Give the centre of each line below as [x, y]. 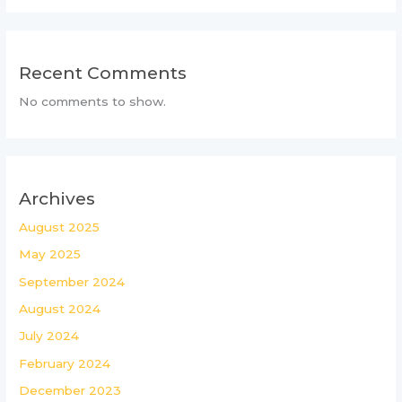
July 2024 [49, 336]
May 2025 [50, 254]
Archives [57, 198]
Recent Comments [103, 72]
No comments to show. [93, 101]
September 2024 [72, 281]
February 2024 [65, 363]
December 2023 [70, 391]
